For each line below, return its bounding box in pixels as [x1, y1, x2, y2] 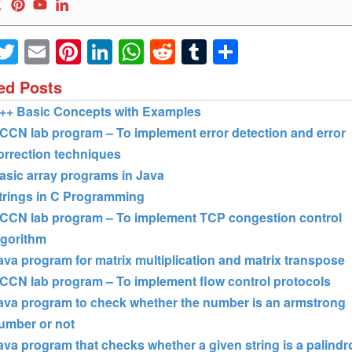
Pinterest [80, 33, 181, 70]
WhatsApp [143, 33, 260, 70]
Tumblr [206, 33, 284, 70]
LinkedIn [112, 33, 207, 70]
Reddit [174, 33, 248, 70]
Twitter [17, 33, 92, 70]
